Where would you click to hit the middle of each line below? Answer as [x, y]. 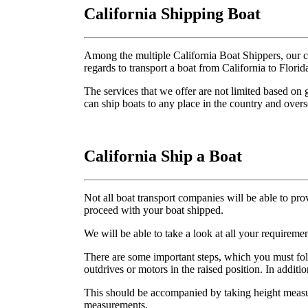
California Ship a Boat [163, 156]
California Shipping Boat [172, 13]
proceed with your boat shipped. [154, 210]
